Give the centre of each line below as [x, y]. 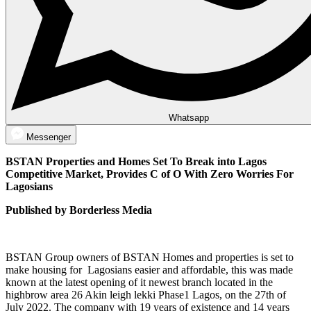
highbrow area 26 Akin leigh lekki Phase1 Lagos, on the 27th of [146, 295]
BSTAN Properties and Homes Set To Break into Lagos [136, 162]
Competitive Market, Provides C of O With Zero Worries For [150, 174]
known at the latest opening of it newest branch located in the [139, 283]
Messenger [49, 137]
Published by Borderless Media [79, 210]
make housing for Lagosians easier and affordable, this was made [149, 270]
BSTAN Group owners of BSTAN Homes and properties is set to [150, 258]
